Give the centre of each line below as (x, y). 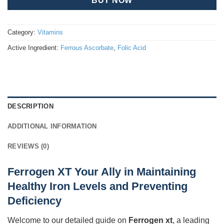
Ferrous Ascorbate (87, 47)
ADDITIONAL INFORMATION (52, 126)
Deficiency (34, 201)
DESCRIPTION (30, 106)
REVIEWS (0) (28, 146)
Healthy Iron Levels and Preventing (97, 186)
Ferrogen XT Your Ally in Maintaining (102, 172)
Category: (22, 32)
